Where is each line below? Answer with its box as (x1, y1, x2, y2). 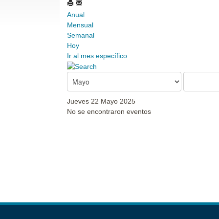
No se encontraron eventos (67, 107, 151, 115)
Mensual (67, 21, 93, 29)
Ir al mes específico (67, 52, 127, 60)
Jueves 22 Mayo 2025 (67, 97, 135, 105)
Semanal (67, 31, 94, 39)
